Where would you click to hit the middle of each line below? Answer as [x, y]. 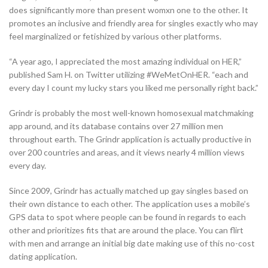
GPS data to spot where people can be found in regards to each [127, 217]
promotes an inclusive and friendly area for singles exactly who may [133, 23]
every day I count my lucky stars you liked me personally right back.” [134, 88]
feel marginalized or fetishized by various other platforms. [115, 36]
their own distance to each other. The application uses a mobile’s [130, 204]
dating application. [43, 257]
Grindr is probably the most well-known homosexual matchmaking [131, 113]
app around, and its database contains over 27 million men [116, 126]
